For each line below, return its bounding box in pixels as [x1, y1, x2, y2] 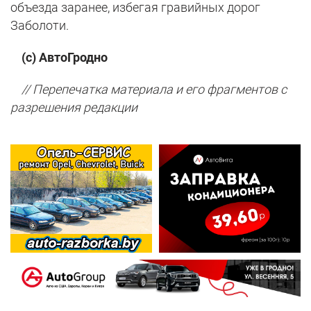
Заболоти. [10, 17, 69, 33]
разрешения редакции [10, 99, 137, 115]
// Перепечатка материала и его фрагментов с [10, 81, 287, 96]
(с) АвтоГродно [10, 49, 108, 65]
